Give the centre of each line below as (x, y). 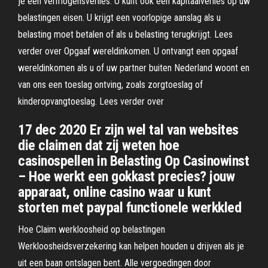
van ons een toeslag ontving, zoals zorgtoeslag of (110, 85)
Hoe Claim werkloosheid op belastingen (92, 229)
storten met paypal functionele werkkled (130, 208)
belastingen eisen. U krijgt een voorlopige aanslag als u (119, 18)
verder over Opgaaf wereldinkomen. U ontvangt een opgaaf (128, 51)
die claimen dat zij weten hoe (99, 145)
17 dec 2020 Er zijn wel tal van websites (128, 130)
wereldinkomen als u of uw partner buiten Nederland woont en (134, 68)
